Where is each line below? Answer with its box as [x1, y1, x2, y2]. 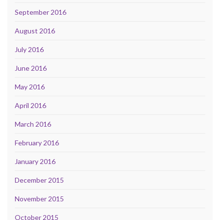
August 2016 [15, 27, 55, 35]
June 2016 [15, 64, 47, 73]
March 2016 [15, 120, 51, 129]
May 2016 [15, 82, 45, 91]
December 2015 [15, 176, 64, 185]
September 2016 [15, 8, 66, 17]
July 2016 [15, 45, 44, 54]
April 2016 [15, 101, 46, 110]
